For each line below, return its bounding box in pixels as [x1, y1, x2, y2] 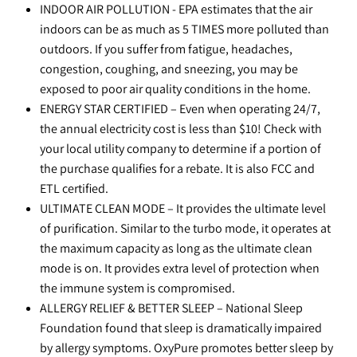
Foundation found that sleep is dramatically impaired [40, 320, 322, 336]
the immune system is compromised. [40, 280, 235, 296]
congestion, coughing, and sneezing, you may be [40, 61, 298, 77]
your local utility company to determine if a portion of [40, 140, 321, 157]
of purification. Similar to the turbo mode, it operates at [40, 220, 331, 237]
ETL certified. [40, 180, 108, 197]
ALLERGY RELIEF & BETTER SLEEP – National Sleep [40, 300, 303, 316]
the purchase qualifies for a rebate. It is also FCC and [40, 160, 315, 177]
